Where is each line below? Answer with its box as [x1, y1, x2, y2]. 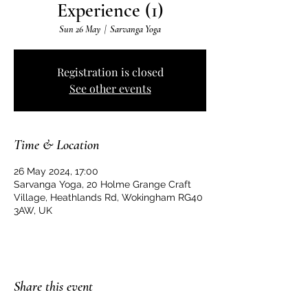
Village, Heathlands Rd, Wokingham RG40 [14, 192, 203, 203]
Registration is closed [56, 65, 164, 79]
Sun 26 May [59, 23, 100, 35]
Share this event [14, 278, 93, 295]
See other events [69, 81, 151, 96]
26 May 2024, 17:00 [14, 166, 98, 177]
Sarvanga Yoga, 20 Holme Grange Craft [14, 179, 191, 190]
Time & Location [14, 137, 99, 153]
